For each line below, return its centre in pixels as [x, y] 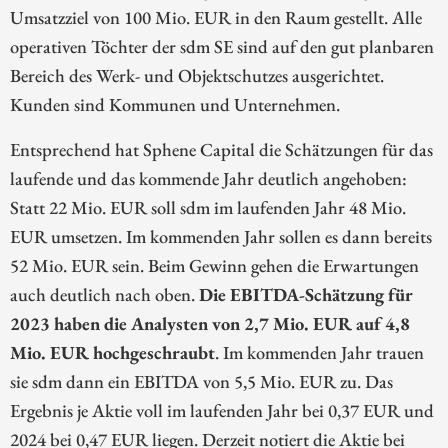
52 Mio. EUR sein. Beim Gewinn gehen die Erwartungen [214, 265]
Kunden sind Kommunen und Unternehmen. [175, 104]
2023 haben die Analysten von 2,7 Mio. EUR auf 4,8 [210, 323]
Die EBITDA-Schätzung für [306, 294]
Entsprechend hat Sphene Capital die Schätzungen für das [221, 149]
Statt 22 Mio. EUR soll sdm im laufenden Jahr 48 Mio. [208, 207]
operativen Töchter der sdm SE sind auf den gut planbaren [222, 46]
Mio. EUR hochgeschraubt [112, 352]
